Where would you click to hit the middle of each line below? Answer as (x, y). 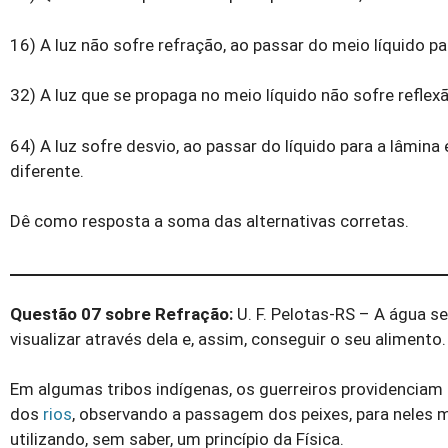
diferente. (47, 170)
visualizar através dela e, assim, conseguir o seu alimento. (228, 338)
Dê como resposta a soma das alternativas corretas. (209, 221)
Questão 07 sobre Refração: (121, 313)
